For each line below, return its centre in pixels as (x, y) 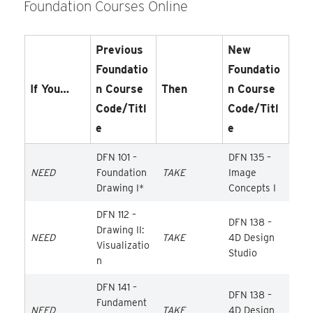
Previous (119, 50)
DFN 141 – (116, 287)
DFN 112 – (116, 214)
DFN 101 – (116, 157)
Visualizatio (123, 245)
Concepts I (252, 188)
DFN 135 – (249, 157)
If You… (49, 89)
